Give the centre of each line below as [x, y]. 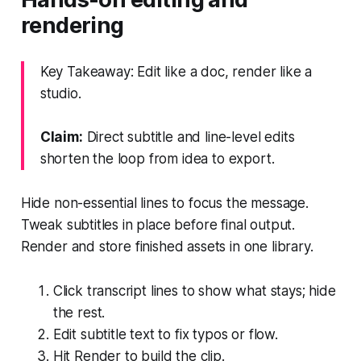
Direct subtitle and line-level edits [189, 137]
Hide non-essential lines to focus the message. [164, 203]
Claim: [61, 137]
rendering [72, 25]
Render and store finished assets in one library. [167, 246]
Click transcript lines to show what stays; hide [194, 290]
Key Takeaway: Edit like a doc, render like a [176, 71]
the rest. [79, 312]
